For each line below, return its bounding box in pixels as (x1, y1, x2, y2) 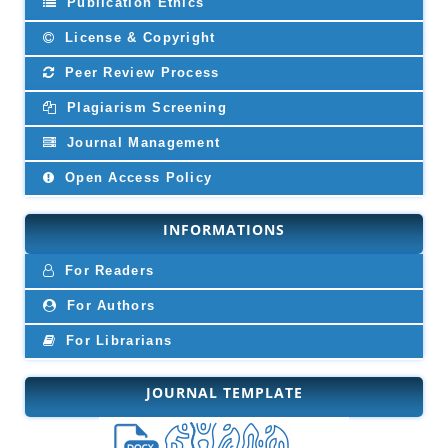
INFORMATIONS (163, 219, 285, 239)
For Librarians (60, 332, 173, 348)
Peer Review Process (59, 64, 220, 80)
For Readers (59, 262, 155, 278)
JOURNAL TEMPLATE (145, 382, 303, 402)
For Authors (61, 297, 156, 313)
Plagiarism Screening (61, 99, 227, 115)
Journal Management (61, 134, 221, 150)
